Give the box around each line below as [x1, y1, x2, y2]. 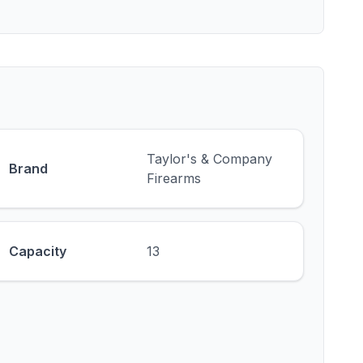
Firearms [146, 170, 201, 186]
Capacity [9, 243, 67, 259]
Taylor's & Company [146, 151, 272, 167]
